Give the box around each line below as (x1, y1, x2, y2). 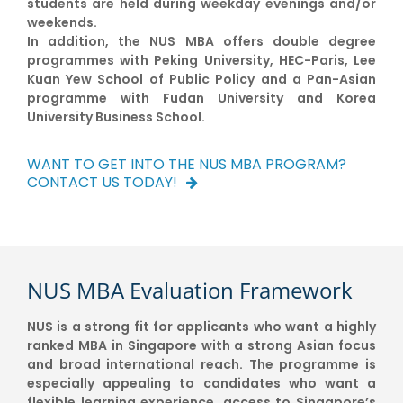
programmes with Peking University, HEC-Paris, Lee (26, 51, 377, 70)
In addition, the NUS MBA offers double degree (26, 32, 377, 51)
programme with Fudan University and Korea (26, 89, 377, 108)
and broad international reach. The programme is (26, 355, 377, 374)
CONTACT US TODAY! (26, 172, 177, 193)
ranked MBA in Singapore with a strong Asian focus (26, 336, 377, 355)
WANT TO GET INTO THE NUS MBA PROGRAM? (26, 154, 346, 175)
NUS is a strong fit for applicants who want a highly (26, 318, 377, 336)
